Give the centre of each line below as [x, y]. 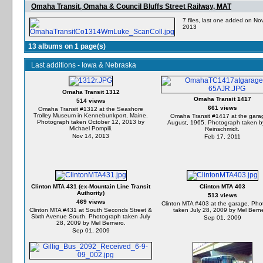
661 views [222, 108]
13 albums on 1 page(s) [67, 46]
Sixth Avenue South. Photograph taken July [91, 216]
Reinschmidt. [222, 129]
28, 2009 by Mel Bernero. [91, 223]
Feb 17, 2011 [222, 136]
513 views [222, 195]
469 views [91, 202]
